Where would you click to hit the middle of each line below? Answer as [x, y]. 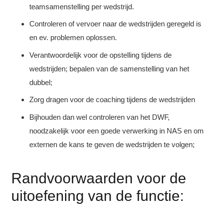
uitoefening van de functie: [97, 196]
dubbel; [41, 82]
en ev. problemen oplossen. [73, 38]
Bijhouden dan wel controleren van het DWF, [99, 117]
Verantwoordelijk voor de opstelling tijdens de [100, 55]
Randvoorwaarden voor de [99, 178]
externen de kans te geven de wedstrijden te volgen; [112, 144]
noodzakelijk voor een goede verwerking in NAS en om [117, 131]
